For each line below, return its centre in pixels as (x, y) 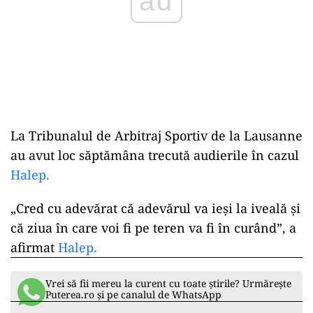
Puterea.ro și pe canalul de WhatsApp (133, 295)
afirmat (32, 248)
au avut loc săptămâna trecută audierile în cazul (155, 155)
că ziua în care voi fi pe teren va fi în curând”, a (153, 228)
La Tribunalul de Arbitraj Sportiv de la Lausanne (156, 136)
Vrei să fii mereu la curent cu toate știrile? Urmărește (168, 284)
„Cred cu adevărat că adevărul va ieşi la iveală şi (155, 209)
